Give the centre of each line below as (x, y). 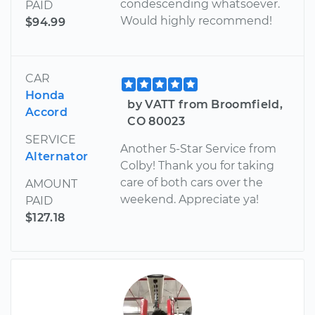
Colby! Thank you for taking (198, 166)
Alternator (57, 157)
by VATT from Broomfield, (205, 105)
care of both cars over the (192, 183)
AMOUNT (51, 184)
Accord (46, 112)
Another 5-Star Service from (199, 149)
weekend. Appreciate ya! (190, 200)
